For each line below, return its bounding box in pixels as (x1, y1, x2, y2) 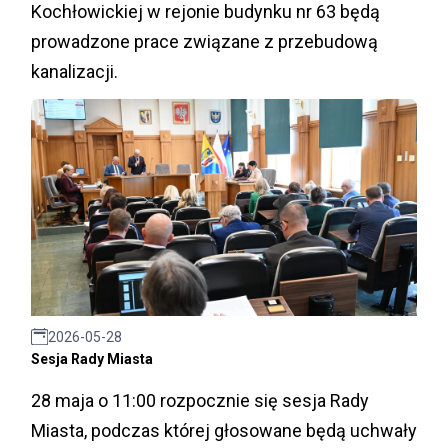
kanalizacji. (31, 60, 118, 82)
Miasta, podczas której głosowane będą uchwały (31, 419, 417, 441)
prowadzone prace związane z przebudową (31, 30, 378, 52)
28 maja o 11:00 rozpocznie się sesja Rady (31, 389, 369, 411)
